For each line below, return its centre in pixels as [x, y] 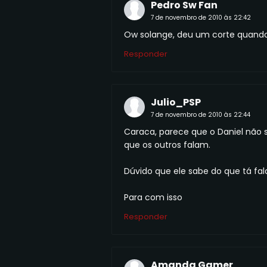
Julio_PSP [176, 102]
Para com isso [153, 197]
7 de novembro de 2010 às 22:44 [201, 114]
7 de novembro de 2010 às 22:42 [201, 17]
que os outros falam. [167, 145]
